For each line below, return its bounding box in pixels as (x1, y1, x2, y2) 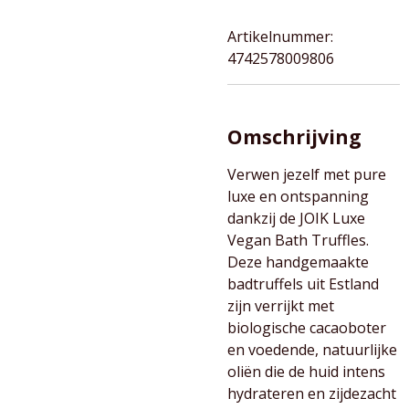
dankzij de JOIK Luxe (227, 208, 365, 228)
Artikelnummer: (227, 26, 333, 47)
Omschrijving (227, 123, 362, 150)
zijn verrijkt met (227, 296, 334, 316)
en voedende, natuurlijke (227, 340, 397, 360)
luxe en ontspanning (227, 186, 369, 206)
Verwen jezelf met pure (227, 164, 386, 184)
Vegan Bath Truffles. (227, 230, 369, 250)
